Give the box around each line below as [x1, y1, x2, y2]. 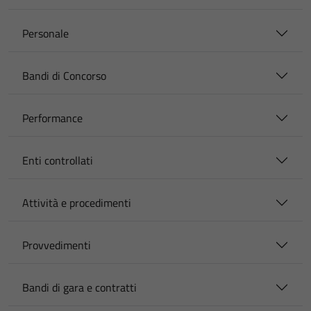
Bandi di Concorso [22, 67, 106, 84]
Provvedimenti [22, 237, 91, 253]
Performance [22, 110, 83, 126]
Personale [22, 25, 69, 42]
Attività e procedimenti [22, 194, 131, 211]
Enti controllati [22, 152, 93, 169]
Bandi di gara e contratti [22, 279, 137, 296]
